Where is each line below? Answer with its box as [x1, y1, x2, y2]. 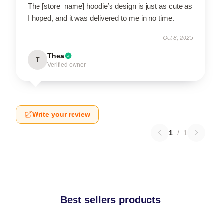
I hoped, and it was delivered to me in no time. [28, 14, 174, 22]
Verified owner [47, 61, 86, 68]
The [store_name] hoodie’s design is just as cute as [28, 2, 192, 10]
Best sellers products [60, 194, 161, 205]
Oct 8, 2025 [163, 35, 193, 41]
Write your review [32, 110, 90, 118]
